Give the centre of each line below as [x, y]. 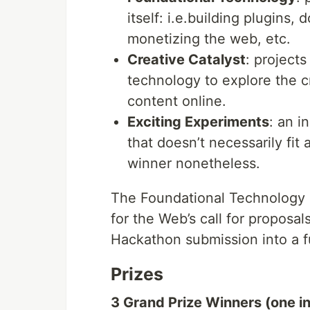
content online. [177, 101]
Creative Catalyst [186, 60]
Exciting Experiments [198, 122]
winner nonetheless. [194, 164]
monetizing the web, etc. [209, 39]
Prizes [137, 274]
